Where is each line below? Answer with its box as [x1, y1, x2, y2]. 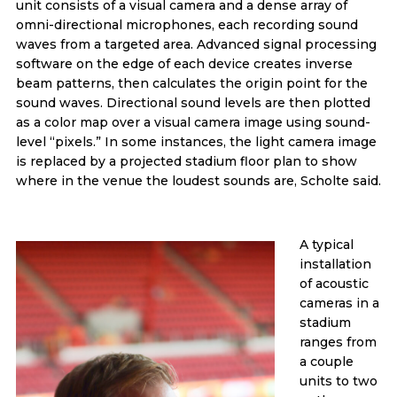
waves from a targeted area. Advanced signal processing [15, 35, 377, 52]
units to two [299, 372, 378, 389]
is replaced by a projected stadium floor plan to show [15, 152, 357, 169]
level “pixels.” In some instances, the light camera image [15, 133, 377, 150]
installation [299, 255, 371, 272]
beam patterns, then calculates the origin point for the [15, 74, 368, 91]
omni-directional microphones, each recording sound [15, 16, 358, 33]
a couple [299, 353, 354, 370]
